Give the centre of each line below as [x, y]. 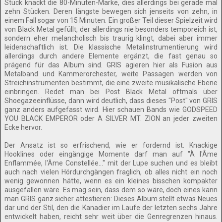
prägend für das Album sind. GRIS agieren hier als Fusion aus [111, 65]
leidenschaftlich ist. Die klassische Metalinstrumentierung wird [111, 47]
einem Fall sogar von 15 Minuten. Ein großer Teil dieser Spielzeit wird [111, 20]
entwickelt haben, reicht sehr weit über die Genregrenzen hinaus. [111, 217]
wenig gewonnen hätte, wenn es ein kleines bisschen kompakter [111, 181]
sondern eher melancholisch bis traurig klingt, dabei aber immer [111, 38]
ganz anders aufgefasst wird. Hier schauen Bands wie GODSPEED [111, 110]
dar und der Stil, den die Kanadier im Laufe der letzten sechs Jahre [111, 208]
